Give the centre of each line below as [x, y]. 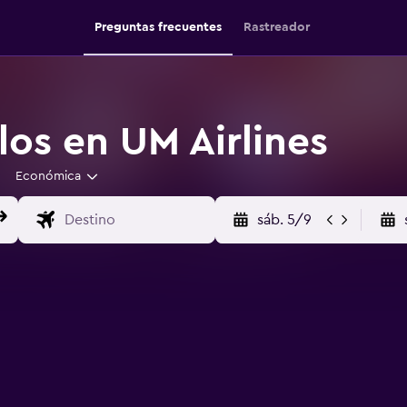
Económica [48, 176]
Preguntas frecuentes [158, 27]
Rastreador [276, 27]
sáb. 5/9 [284, 220]
